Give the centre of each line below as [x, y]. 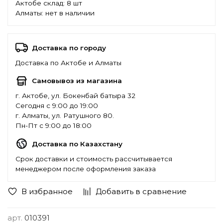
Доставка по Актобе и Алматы [68, 62]
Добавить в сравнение [141, 192]
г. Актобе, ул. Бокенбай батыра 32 [75, 96]
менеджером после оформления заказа [86, 168]
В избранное [47, 192]
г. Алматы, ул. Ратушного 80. [65, 116]
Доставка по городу [69, 48]
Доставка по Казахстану [77, 144]
